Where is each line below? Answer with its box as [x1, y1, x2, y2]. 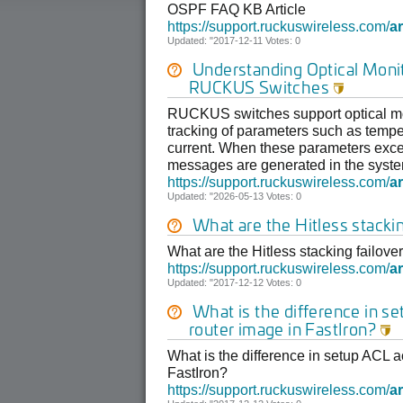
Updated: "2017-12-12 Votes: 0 [167, 277, 301, 288]
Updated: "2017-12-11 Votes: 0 [167, 35, 300, 46]
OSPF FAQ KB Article [167, 2, 306, 17]
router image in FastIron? [189, 318, 381, 340]
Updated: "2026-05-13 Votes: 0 [167, 191, 301, 201]
